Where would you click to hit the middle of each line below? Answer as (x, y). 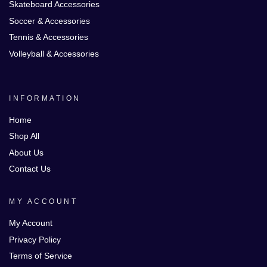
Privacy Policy (35, 239)
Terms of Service (41, 256)
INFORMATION (45, 98)
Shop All (24, 136)
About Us (26, 152)
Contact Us (30, 169)
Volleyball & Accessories (54, 53)
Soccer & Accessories (49, 21)
